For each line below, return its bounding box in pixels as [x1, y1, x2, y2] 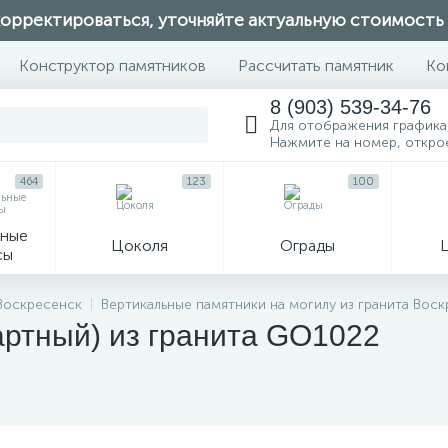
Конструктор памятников [19, 55, 206, 75]
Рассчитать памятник [238, 55, 394, 75]
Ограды [280, 235, 335, 255]
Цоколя [111, 235, 168, 255]
